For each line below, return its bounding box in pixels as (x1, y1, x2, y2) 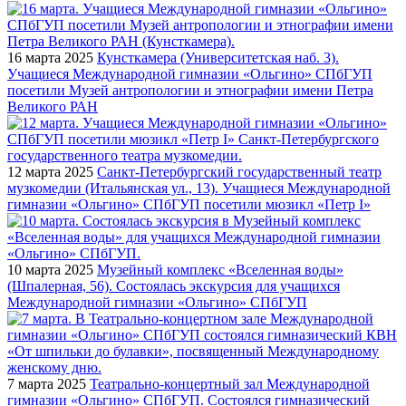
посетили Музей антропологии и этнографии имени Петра (7, 82, 373, 98)
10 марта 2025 (7, 261, 93, 277)
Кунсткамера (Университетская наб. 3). (97, 49, 339, 65)
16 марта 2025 (7, 49, 93, 65)
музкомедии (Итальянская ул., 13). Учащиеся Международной (7, 179, 391, 196)
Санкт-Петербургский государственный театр (97, 163, 382, 179)
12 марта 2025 (7, 163, 93, 179)
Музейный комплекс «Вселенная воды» (97, 261, 343, 277)
